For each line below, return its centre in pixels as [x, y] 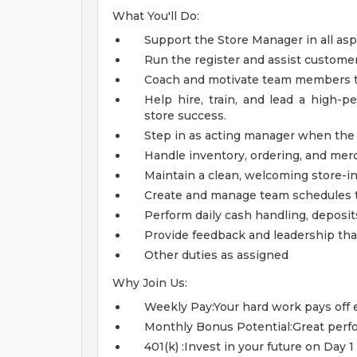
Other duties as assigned [216, 255]
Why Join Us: [150, 283]
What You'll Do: [156, 16]
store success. [185, 116]
